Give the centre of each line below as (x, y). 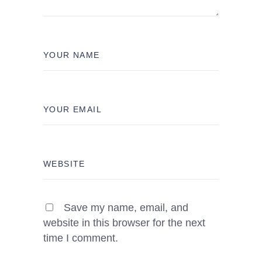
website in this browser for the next (124, 223)
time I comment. (81, 238)
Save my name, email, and (126, 208)
